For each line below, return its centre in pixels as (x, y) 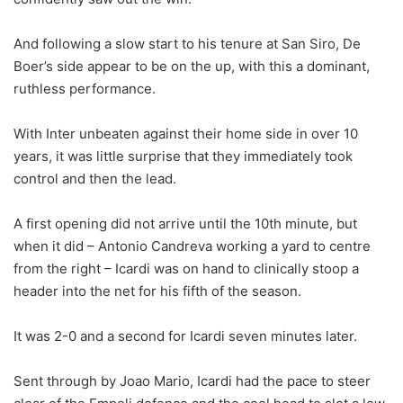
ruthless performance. (85, 88)
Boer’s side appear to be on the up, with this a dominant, (192, 66)
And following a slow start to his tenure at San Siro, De (187, 43)
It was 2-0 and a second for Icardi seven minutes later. (185, 336)
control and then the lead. (95, 178)
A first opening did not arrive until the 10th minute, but (185, 223)
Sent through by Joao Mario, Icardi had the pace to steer (192, 381)
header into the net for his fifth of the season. (157, 291)
